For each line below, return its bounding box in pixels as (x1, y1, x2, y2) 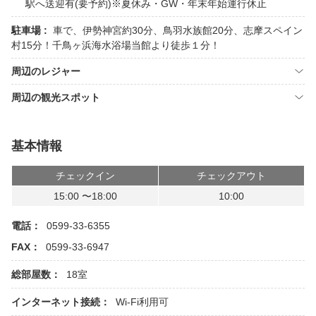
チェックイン (55, 170, 115, 181)
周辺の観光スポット (11, 92, 100, 103)
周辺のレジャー (11, 66, 80, 77)
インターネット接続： (11, 296, 110, 308)
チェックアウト (197, 170, 266, 181)
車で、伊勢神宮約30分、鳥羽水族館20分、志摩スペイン (53, 25, 303, 36)
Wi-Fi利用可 (116, 296, 169, 308)
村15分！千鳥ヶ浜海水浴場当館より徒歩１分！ (11, 39, 220, 51)
